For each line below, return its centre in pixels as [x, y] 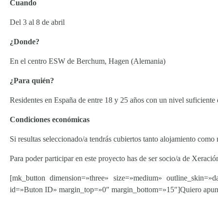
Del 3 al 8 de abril [37, 22]
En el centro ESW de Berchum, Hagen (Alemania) [88, 61]
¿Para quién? [32, 81]
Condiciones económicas [50, 119]
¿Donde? [25, 42]
